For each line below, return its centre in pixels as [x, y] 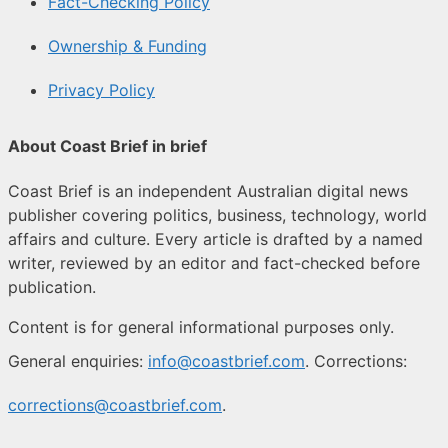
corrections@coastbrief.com [115, 404]
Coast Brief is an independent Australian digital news [208, 190]
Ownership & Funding [127, 46]
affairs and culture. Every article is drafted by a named [215, 238]
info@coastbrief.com [226, 360]
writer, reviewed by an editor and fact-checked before [214, 262]
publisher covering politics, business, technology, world [217, 214]
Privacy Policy [101, 90]
